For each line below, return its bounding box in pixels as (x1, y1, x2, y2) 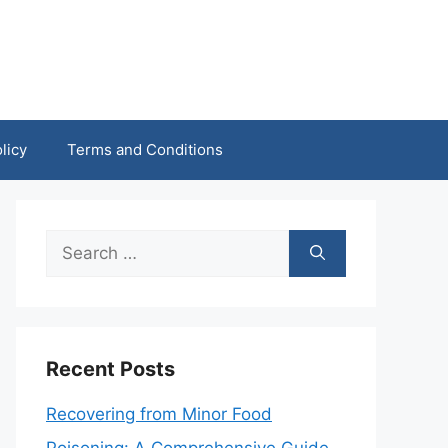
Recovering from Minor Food (46, 404, 272, 424)
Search (45, 236, 101, 256)
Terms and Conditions (66, 140, 223, 159)
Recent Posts (46, 357, 175, 381)
